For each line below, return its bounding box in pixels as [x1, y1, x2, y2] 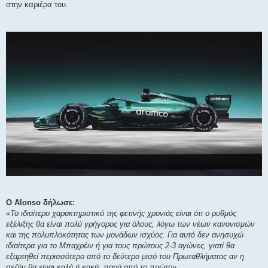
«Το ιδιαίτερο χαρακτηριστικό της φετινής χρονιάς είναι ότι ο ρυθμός [6, 208, 236, 218]
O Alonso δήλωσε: [6, 197, 75, 207]
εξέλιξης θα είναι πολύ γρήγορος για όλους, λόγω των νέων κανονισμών [6, 219, 255, 229]
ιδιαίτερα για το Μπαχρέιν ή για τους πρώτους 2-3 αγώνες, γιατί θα [6, 240, 234, 250]
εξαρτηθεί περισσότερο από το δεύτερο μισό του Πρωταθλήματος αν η [6, 251, 244, 261]
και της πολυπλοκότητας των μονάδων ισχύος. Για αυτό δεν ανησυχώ [6, 230, 243, 239]
